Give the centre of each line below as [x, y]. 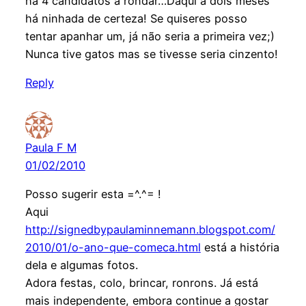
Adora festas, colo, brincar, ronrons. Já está [141, 283]
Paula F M [51, 147]
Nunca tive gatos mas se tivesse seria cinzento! [151, 54]
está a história [240, 248]
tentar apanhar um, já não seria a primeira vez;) [150, 36]
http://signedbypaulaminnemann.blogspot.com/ [150, 230]
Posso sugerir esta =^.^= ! [93, 194]
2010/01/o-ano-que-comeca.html [113, 248]
